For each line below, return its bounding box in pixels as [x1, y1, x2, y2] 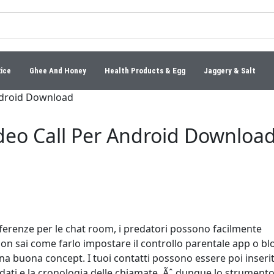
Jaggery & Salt [203, 66, 256, 75]
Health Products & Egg [104, 66, 185, 75]
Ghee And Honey [29, 66, 86, 75]
